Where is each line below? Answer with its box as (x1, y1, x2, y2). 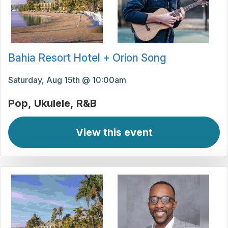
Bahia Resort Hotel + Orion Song (8, 51, 166, 65)
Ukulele (34, 97, 70, 110)
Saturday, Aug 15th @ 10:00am (8, 75, 126, 85)
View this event (75, 126, 153, 139)
